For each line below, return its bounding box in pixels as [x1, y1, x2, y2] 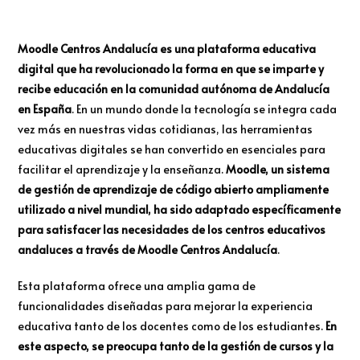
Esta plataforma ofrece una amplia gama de [18, 278, 256, 294]
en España [18, 101, 72, 117]
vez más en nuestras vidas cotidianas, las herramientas [18, 121, 313, 137]
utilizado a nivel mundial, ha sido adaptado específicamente [18, 202, 342, 218]
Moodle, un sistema [226, 162, 330, 178]
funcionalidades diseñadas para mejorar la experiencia [18, 298, 313, 314]
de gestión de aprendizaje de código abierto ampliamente [18, 182, 329, 198]
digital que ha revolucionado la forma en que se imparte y [18, 61, 325, 77]
